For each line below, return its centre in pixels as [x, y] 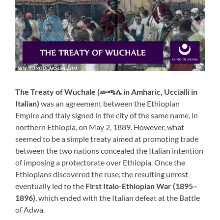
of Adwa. [30, 209]
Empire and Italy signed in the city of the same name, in [107, 115]
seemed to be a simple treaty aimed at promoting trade [107, 138]
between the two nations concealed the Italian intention [110, 150]
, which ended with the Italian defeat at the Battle [118, 197]
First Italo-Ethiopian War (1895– [142, 186]
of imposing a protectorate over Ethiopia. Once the [100, 162]
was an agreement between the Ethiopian [110, 103]
